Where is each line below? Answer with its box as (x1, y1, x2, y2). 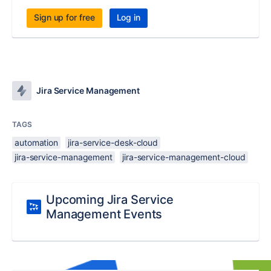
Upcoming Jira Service (46, 192, 174, 207)
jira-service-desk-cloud (68, 137, 158, 148)
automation (15, 137, 59, 148)
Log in (116, 12, 141, 23)
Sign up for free (34, 12, 95, 23)
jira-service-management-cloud (122, 152, 246, 163)
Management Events (46, 207, 163, 222)
